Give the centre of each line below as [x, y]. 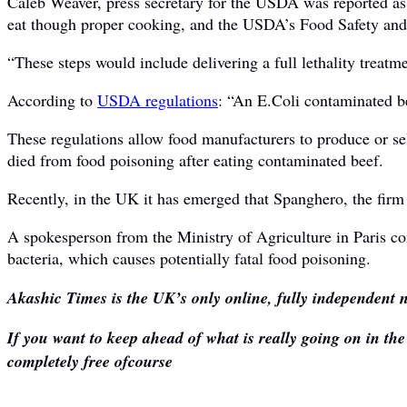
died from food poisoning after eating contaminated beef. [195, 159]
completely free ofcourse [90, 361]
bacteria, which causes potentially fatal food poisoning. [189, 258]
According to [52, 99]
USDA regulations [158, 99]
